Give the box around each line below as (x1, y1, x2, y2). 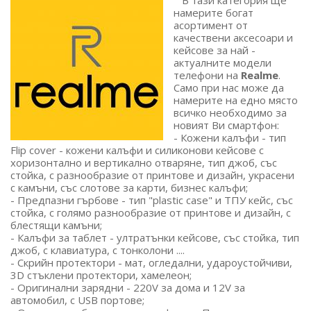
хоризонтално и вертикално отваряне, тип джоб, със (10, 155, 277, 170)
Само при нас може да (174, 81, 284, 95)
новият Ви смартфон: (174, 118, 279, 133)
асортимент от (174, 18, 248, 33)
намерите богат (174, 6, 253, 20)
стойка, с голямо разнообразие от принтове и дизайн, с (10, 205, 291, 220)
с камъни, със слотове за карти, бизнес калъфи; (10, 180, 248, 195)
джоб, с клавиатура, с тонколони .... (10, 243, 185, 258)
